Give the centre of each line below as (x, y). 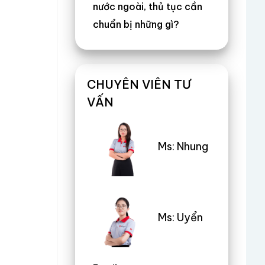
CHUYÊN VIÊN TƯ (139, 84)
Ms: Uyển (180, 217)
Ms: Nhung (183, 146)
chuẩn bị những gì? (136, 24)
